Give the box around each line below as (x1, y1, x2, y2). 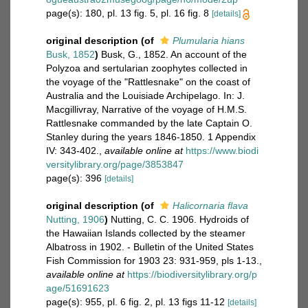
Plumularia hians (173, 35, 245, 46)
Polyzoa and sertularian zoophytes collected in (46, 63, 247, 74)
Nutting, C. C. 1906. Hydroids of (111, 214, 249, 225)
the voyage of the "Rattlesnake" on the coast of (46, 76, 250, 87)
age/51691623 (46, 283, 109, 294)
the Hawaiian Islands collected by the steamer (46, 228, 245, 239)
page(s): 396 (46, 173, 104, 184)
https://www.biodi (186, 145, 258, 156)
